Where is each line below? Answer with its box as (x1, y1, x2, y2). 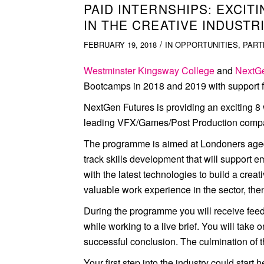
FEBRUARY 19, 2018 (84, 38, 157, 50)
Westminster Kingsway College (84, 63, 214, 77)
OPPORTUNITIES (175, 38, 238, 50)
